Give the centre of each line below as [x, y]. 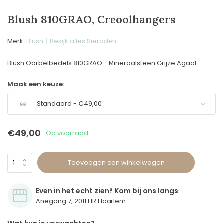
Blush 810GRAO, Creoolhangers [92, 19]
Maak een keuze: [36, 84]
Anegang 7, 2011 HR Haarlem [81, 201]
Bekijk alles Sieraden [83, 41]
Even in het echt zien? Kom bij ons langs [107, 191]
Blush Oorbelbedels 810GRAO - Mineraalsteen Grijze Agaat [102, 63]
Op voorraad [67, 133]
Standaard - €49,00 [68, 104]
